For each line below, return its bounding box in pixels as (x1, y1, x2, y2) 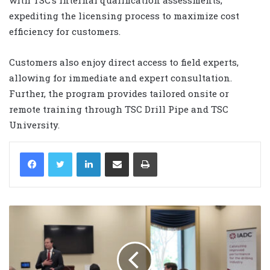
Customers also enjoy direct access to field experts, (9, 55, 239, 68)
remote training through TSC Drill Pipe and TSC (9, 102, 228, 115)
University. (9, 118, 60, 131)
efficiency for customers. (9, 25, 121, 37)
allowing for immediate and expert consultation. (9, 71, 232, 84)
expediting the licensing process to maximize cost (9, 9, 239, 22)
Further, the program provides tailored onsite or (9, 87, 229, 99)
